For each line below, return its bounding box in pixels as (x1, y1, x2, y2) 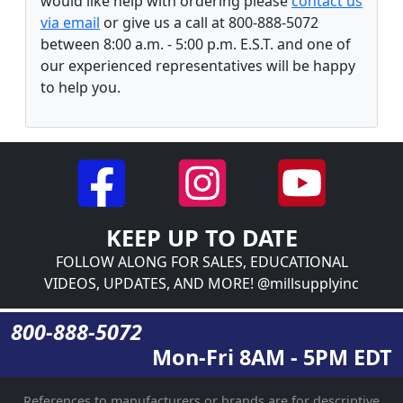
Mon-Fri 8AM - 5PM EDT (152, 342, 392, 372)
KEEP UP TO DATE (105, 221, 298, 253)
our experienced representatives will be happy (40, 55, 355, 76)
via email (40, 12, 100, 32)
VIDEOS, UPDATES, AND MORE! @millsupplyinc (44, 273, 359, 293)
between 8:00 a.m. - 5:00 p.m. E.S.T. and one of (40, 33, 351, 54)
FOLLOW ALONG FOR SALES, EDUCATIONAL (55, 251, 348, 272)
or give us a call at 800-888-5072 (100, 12, 318, 32)
